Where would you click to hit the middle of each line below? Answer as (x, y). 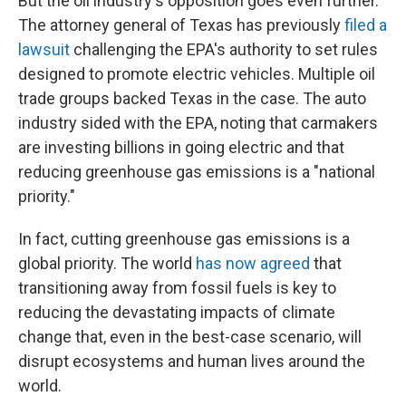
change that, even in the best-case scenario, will (190, 337)
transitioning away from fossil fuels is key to (177, 288)
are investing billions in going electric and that (181, 147)
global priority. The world (107, 263)
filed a (364, 25)
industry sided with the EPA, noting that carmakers (198, 123)
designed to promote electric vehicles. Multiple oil (197, 74)
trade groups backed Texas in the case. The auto (192, 98)
